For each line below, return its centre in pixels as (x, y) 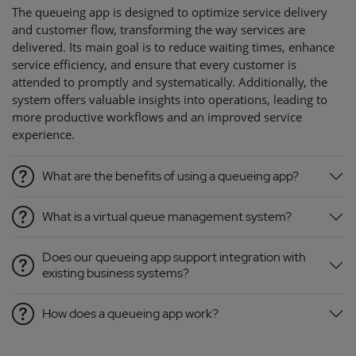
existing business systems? (116, 273)
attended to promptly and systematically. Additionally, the (170, 82)
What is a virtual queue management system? (167, 217)
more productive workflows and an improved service (157, 117)
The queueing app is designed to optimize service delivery (170, 12)
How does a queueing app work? (130, 314)
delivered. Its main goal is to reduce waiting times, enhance (173, 47)
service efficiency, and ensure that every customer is (154, 65)
